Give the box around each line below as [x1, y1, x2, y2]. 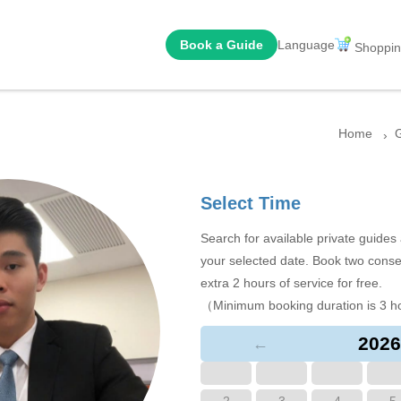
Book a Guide [180, 38, 263, 52]
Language [277, 38, 335, 52]
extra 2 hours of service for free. [200, 276, 382, 290]
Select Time [200, 193, 301, 213]
